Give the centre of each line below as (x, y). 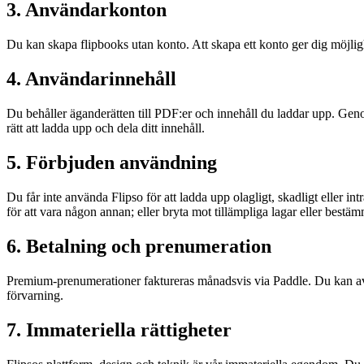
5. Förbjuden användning (112, 163)
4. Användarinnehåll (91, 79)
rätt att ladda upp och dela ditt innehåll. (106, 128)
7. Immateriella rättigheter (119, 329)
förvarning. (35, 295)
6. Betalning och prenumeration (139, 246)
